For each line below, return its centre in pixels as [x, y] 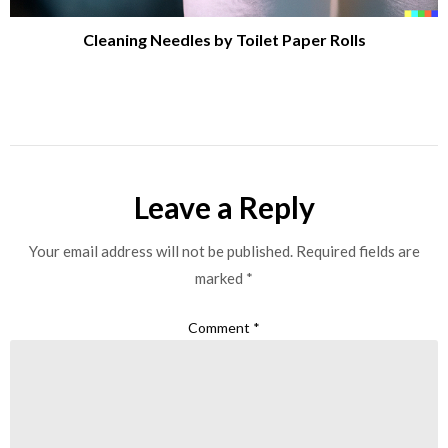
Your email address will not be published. [160, 251]
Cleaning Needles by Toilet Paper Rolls [224, 40]
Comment [220, 327]
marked [220, 278]
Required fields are [357, 251]
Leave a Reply [224, 207]
